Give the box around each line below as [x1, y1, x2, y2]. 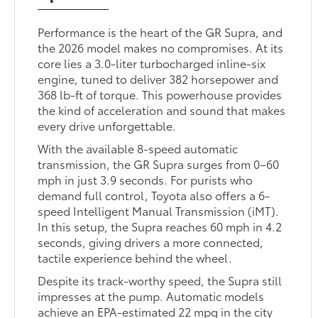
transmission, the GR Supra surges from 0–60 [38, 155, 280, 172]
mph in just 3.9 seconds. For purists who [38, 171, 253, 188]
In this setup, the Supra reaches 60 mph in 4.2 [38, 218, 283, 235]
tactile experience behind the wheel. [38, 249, 233, 266]
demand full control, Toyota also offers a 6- [38, 187, 270, 204]
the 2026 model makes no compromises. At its [38, 39, 284, 56]
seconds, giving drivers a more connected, [38, 234, 264, 251]
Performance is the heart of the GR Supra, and [38, 23, 283, 40]
